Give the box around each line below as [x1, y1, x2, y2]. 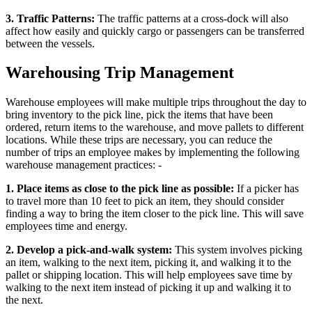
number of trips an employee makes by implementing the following [6, 146, 299, 159]
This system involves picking [172, 244, 302, 256]
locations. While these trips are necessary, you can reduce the [6, 134, 272, 146]
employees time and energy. [6, 220, 130, 233]
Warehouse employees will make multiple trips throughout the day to [6, 96, 306, 109]
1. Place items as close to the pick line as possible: [6, 182, 234, 195]
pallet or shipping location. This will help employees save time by [6, 269, 292, 281]
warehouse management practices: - [6, 159, 164, 171]
